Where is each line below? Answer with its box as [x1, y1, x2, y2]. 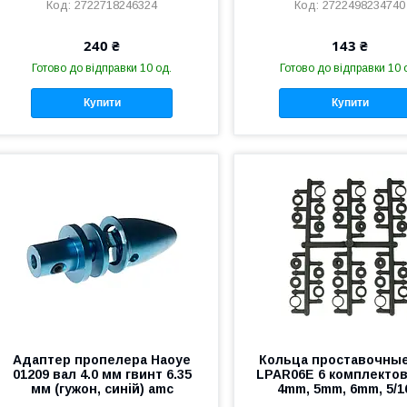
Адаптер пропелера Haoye [13, 352, 192, 367]
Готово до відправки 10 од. [32, 62, 173, 74]
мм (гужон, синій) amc [30, 381, 174, 396]
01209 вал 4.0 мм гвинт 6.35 [12, 366, 192, 382]
